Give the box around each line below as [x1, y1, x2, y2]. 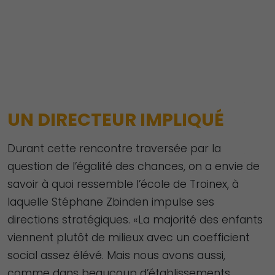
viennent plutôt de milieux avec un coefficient [7, 230, 250, 245]
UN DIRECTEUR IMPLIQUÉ [7, 107, 224, 132]
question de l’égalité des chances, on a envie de [7, 158, 260, 174]
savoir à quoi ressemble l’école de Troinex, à [7, 176, 239, 192]
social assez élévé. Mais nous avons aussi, [7, 247, 225, 263]
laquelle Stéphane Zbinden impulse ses [7, 194, 214, 209]
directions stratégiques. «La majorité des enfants [7, 212, 263, 227]
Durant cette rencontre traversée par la [7, 141, 221, 156]
